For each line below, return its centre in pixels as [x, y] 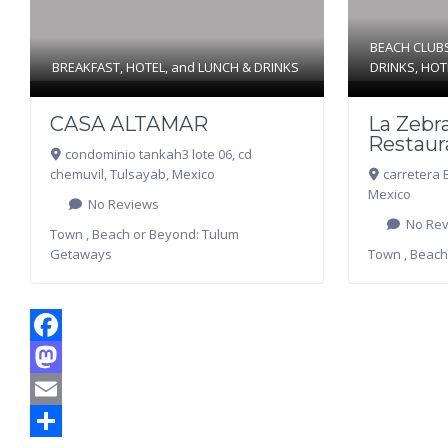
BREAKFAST [86, 67]
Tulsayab [138, 174]
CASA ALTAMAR [129, 124]
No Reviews [122, 204]
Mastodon [64, 389]
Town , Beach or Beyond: [126, 234]
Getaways [81, 254]
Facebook [62, 357]
